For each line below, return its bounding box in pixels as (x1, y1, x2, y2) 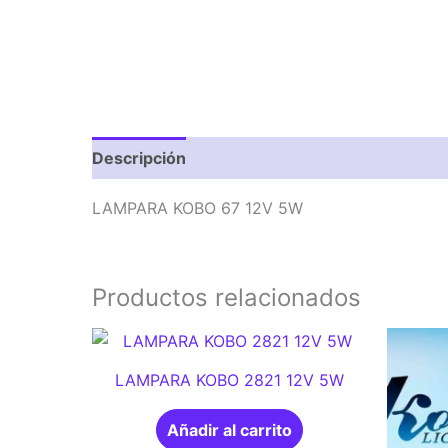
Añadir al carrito (167, 420, 292, 441)
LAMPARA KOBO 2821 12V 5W (115, 370, 344, 391)
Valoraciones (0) (207, 148, 338, 169)
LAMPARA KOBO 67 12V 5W (92, 198, 303, 219)
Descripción (92, 148, 186, 169)
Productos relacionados (92, 283, 361, 313)
